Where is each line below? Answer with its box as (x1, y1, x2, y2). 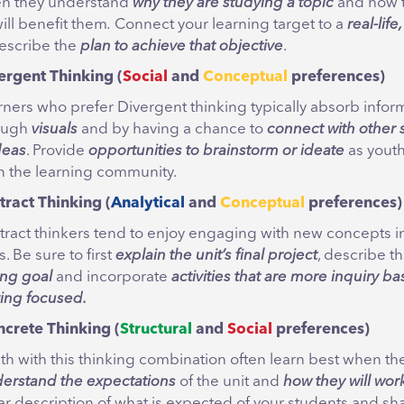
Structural (120, 321, 192, 337)
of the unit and (176, 373, 283, 390)
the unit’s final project (170, 247, 317, 263)
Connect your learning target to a (111, 16, 344, 32)
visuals (32, 121, 78, 137)
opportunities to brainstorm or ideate (88, 142, 344, 159)
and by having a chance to (78, 121, 267, 137)
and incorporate (52, 269, 168, 285)
